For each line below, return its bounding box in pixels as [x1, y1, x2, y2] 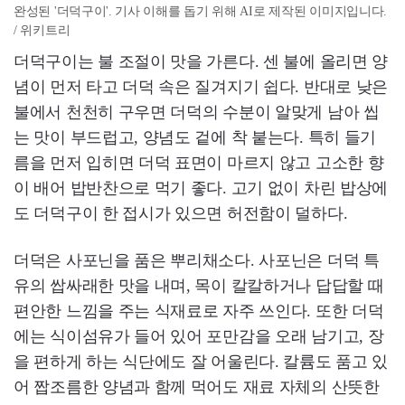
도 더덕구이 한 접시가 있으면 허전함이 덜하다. [14, 204, 348, 222]
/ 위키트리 [14, 24, 71, 37]
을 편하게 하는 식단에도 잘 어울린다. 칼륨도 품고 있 [14, 353, 389, 371]
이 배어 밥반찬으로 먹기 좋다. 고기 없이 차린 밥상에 [14, 179, 389, 197]
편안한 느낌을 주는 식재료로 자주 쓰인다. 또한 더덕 [14, 302, 384, 320]
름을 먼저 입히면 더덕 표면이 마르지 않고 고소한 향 [14, 154, 384, 172]
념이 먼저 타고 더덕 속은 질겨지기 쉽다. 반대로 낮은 [14, 78, 388, 96]
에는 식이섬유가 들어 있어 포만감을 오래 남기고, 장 [14, 327, 384, 345]
